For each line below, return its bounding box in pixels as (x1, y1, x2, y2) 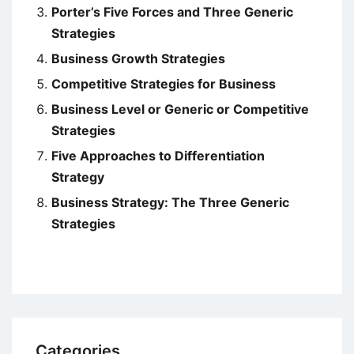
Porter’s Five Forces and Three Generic (51, 3, 293, 20)
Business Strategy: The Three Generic (51, 194, 289, 210)
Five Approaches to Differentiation (51, 147, 265, 164)
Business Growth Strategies (51, 50, 225, 66)
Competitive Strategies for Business (51, 75, 276, 92)
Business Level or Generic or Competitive (51, 100, 309, 117)
